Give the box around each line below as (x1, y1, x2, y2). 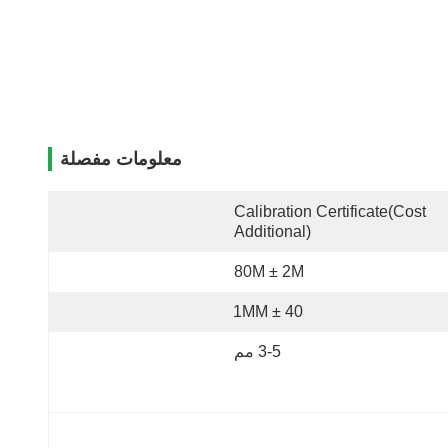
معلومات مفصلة (60, 149, 182, 169)
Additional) (234, 223, 311, 240)
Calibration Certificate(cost (234, 203, 426, 220)
